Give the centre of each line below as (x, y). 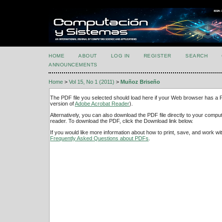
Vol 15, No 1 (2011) (92, 82)
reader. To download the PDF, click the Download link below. (122, 121)
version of (62, 103)
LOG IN (120, 56)
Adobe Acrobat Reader (102, 103)
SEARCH (197, 56)
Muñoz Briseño (140, 82)
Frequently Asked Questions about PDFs (99, 139)
